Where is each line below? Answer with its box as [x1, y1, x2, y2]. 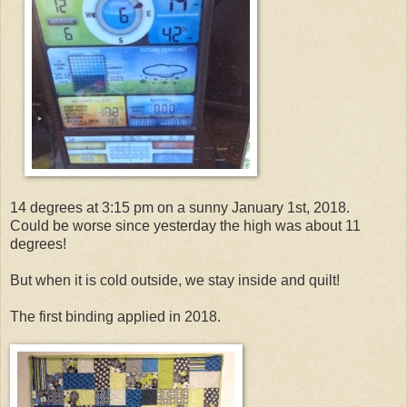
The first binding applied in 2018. [10, 308, 221, 324]
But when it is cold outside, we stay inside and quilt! [10, 272, 340, 288]
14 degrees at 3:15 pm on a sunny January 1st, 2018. [10, 199, 350, 215]
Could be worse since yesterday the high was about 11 [10, 217, 361, 233]
